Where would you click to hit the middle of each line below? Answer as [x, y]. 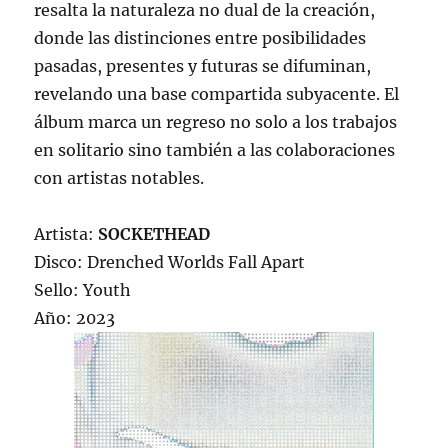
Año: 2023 [75, 318]
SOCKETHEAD [154, 234]
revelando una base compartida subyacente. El [217, 94]
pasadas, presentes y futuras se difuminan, [203, 66]
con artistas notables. [119, 178]
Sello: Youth [83, 290]
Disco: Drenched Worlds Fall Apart [170, 262]
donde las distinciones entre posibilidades [200, 38]
